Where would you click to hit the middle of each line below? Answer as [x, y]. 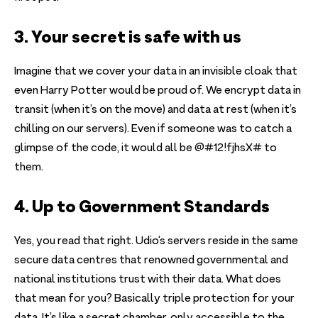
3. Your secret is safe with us [128, 37]
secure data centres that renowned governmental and [151, 261]
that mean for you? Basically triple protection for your [154, 299]
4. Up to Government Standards [142, 207]
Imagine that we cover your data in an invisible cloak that [156, 72]
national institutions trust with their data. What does [148, 280]
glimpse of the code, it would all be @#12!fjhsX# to [146, 149]
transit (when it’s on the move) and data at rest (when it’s [155, 110]
